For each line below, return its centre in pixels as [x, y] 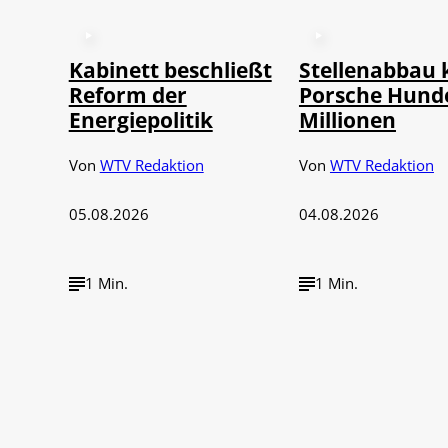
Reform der [127, 95]
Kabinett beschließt [170, 70]
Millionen [347, 120]
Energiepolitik [140, 120]
